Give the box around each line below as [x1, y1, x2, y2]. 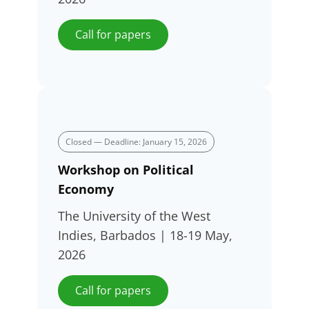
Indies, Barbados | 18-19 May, [58, 226, 232, 243]
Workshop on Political [58, 161, 194, 178]
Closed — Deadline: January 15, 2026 [66, 136, 207, 148]
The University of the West [58, 207, 210, 224]
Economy [58, 180, 114, 197]
